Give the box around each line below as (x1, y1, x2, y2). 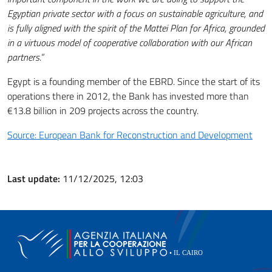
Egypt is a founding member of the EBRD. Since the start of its (7, 73, 260, 89)
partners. (7, 49, 41, 64)
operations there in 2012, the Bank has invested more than (7, 88, 249, 103)
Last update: (7, 171, 63, 186)
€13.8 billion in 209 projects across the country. (7, 103, 199, 118)
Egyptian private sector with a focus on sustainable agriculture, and (7, 5, 263, 21)
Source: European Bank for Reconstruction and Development (7, 127, 253, 142)
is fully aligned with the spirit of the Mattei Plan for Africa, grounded (7, 20, 265, 35)
